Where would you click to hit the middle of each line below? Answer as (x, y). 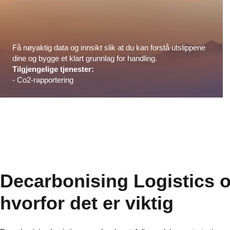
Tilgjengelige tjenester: (53, 69)
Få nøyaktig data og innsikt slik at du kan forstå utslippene (109, 47)
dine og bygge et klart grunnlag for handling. (85, 58)
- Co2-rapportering (43, 80)
